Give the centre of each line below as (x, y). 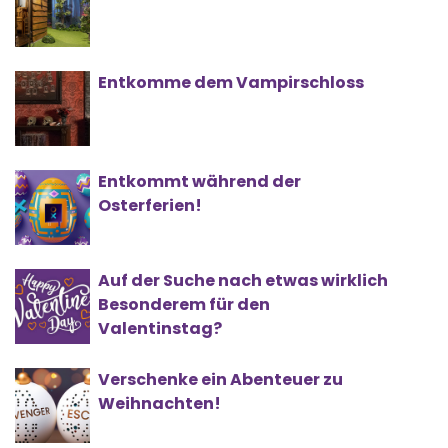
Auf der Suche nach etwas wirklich (243, 281)
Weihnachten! (159, 404)
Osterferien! (150, 206)
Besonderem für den (184, 305)
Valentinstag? (160, 329)
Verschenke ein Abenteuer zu (220, 380)
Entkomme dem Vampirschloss (231, 83)
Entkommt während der (199, 182)
